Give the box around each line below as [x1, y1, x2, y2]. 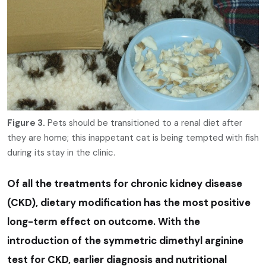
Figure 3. [7, 116, 45, 129]
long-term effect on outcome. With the [7, 214, 200, 228]
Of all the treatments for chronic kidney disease [7, 176, 242, 190]
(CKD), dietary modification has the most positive [7, 195, 251, 209]
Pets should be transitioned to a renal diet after [45, 116, 242, 129]
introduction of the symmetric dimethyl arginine [7, 233, 243, 247]
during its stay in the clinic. [7, 146, 115, 159]
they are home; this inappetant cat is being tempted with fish [7, 131, 259, 144]
